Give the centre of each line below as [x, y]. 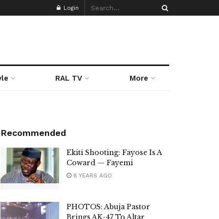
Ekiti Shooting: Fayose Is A [114, 153]
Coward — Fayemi [100, 163]
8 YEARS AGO [92, 175]
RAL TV [69, 78]
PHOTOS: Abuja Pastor [108, 207]
